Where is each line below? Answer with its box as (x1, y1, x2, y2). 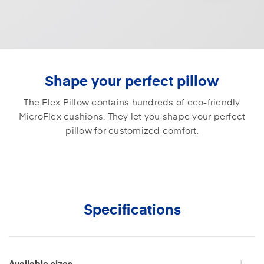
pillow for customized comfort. (65, 123, 199, 136)
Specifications (83, 199, 181, 219)
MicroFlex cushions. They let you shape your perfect (18, 109, 246, 122)
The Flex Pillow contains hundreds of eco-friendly (24, 95, 240, 108)
